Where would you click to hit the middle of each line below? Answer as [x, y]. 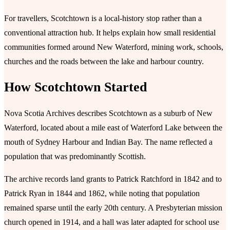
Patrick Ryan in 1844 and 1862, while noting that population [102, 193]
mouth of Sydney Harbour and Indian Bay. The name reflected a [108, 142]
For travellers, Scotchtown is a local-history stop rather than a [103, 18]
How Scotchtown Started [75, 87]
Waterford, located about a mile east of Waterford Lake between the [113, 127]
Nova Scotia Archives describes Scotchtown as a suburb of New [108, 113]
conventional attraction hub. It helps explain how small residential [110, 32]
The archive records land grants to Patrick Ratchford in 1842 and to [113, 179]
